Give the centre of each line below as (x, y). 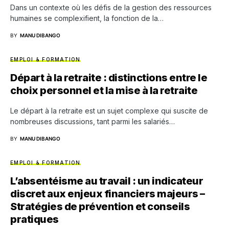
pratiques (35, 219)
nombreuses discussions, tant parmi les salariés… (93, 121)
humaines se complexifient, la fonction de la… (87, 18)
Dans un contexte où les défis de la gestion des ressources (111, 7)
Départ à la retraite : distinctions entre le (109, 78)
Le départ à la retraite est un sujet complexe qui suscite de (109, 111)
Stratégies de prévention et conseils (100, 207)
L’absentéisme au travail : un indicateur (107, 181)
